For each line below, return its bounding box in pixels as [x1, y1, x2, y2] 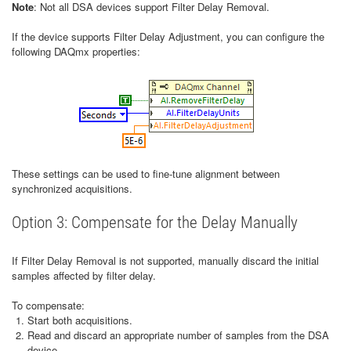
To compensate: [12, 298, 85, 313]
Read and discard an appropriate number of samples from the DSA [27, 327, 329, 342]
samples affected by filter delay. [12, 268, 156, 283]
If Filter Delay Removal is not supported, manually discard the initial [12, 253, 319, 268]
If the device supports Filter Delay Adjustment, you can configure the [12, 29, 324, 44]
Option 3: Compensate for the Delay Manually [12, 213, 298, 232]
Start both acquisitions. [27, 313, 132, 327]
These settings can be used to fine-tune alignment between [12, 166, 280, 181]
